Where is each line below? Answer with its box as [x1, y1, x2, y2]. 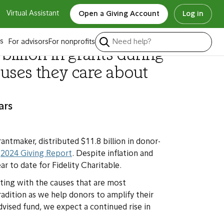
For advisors [8, 38, 48, 46]
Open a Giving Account [78, 10, 159, 18]
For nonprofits [48, 38, 95, 46]
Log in [182, 10, 203, 18]
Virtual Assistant [6, 10, 59, 17]
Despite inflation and [74, 150, 153, 158]
